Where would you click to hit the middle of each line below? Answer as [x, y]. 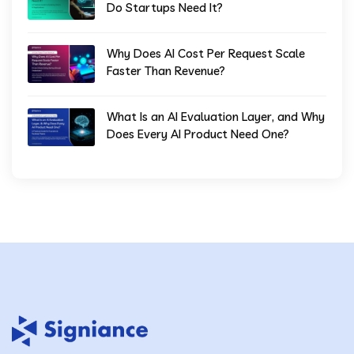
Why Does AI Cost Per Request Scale [206, 53]
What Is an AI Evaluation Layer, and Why [216, 117]
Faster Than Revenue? [166, 71]
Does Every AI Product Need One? [198, 134]
